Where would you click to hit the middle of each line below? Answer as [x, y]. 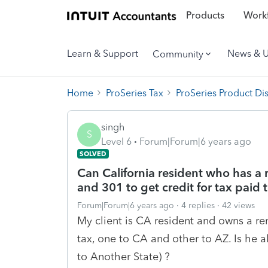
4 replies [198, 205]
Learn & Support [103, 54]
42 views [238, 205]
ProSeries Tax [135, 93]
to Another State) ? [124, 256]
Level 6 [116, 141]
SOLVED [93, 153]
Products [205, 16]
